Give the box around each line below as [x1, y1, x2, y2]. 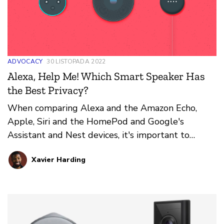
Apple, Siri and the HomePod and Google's [7, 115, 184, 128]
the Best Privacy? [7, 83, 88, 97]
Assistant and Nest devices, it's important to [7, 129, 189, 141]
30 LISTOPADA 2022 [46, 57, 106, 66]
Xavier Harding [31, 155, 85, 165]
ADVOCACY [7, 57, 43, 66]
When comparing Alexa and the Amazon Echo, [7, 102, 197, 114]
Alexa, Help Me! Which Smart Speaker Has [7, 69, 205, 83]
